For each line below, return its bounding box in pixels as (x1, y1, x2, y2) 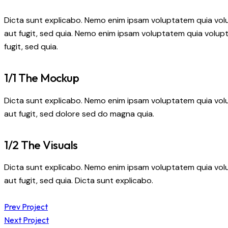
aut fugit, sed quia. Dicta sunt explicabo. (4, 175, 153, 186)
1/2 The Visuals (4, 137, 78, 152)
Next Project (4, 215, 49, 225)
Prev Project (4, 202, 48, 212)
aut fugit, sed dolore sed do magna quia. (4, 108, 154, 119)
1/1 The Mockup (4, 70, 79, 85)
